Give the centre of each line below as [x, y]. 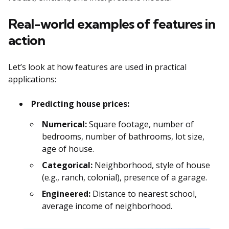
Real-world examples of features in [112, 24]
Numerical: [64, 124]
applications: [32, 79]
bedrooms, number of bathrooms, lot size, [123, 137]
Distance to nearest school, [144, 194]
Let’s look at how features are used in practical [97, 67]
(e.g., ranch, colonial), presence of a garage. [124, 178]
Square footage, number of [140, 124]
